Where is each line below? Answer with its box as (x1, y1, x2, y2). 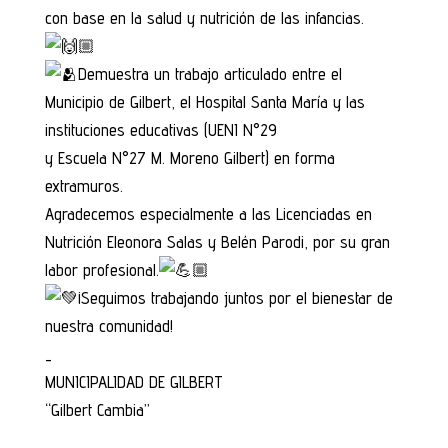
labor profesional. (44, 260, 159, 280)
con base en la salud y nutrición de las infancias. (44, 8, 364, 28)
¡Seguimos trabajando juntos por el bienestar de (77, 288, 393, 308)
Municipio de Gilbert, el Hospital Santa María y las (44, 92, 365, 112)
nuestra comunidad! (44, 316, 173, 336)
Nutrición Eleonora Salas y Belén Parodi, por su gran (44, 232, 390, 252)
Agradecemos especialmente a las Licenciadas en (44, 204, 372, 224)
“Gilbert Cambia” (44, 400, 150, 420)
